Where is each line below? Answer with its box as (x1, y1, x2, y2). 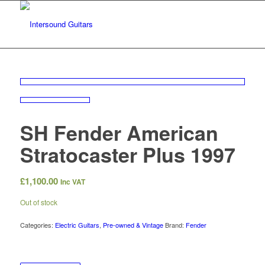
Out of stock (20, 197, 57, 208)
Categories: (20, 220, 55, 230)
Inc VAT (60, 176, 85, 187)
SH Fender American (20, 118, 218, 147)
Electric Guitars (54, 220, 99, 230)
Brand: (164, 220, 186, 230)
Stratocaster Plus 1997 (20, 140, 235, 169)
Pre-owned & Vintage (102, 220, 163, 230)
